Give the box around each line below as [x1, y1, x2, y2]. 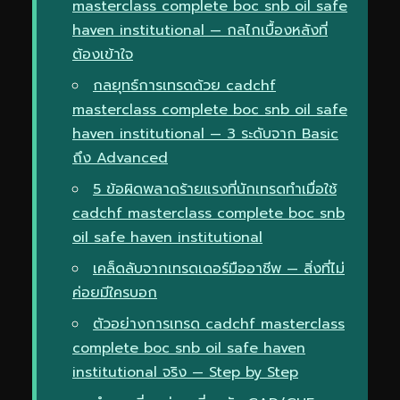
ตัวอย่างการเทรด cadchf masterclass [93, 312, 345, 335]
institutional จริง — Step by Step [72, 361, 298, 383]
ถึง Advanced [72, 146, 168, 169]
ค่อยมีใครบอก [72, 281, 157, 304]
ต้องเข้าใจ [72, 43, 133, 65]
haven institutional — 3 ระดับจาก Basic [72, 122, 338, 145]
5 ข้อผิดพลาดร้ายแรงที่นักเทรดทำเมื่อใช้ [93, 178, 337, 200]
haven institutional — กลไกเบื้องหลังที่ [72, 19, 328, 41]
